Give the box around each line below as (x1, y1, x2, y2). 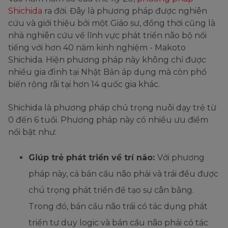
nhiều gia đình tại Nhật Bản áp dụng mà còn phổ (8, 67, 207, 77)
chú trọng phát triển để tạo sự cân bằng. (28, 185, 194, 195)
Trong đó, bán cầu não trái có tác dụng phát (28, 201, 208, 211)
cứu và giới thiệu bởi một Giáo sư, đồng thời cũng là (8, 18, 215, 28)
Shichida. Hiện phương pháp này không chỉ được (8, 54, 206, 65)
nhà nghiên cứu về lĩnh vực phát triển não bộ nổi (8, 30, 207, 40)
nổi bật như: (8, 127, 56, 137)
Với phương (157, 152, 205, 162)
